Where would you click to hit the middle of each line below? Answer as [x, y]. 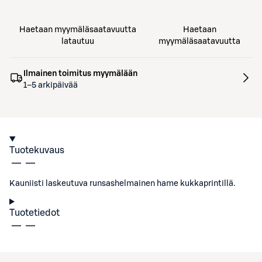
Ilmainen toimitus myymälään [80, 74]
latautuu [78, 42]
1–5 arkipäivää [51, 85]
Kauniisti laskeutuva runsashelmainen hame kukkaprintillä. [122, 184]
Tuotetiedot [35, 213]
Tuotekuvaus [37, 150]
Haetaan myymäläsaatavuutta [78, 30]
